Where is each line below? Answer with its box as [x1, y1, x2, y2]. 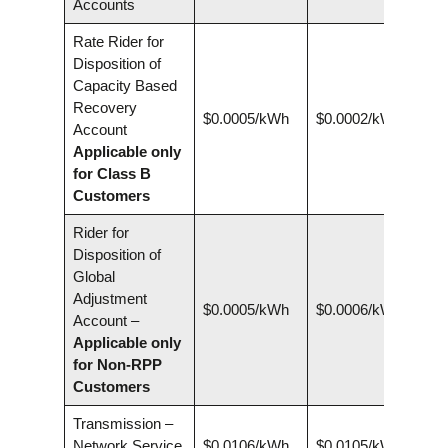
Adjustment [72, 290, 147, 308]
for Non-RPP [72, 356, 162, 374]
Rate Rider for [72, 33, 164, 51]
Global [72, 268, 115, 286]
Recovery [72, 99, 137, 117]
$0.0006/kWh [315, 301, 402, 319]
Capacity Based [72, 77, 177, 95]
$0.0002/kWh [315, 110, 402, 128]
